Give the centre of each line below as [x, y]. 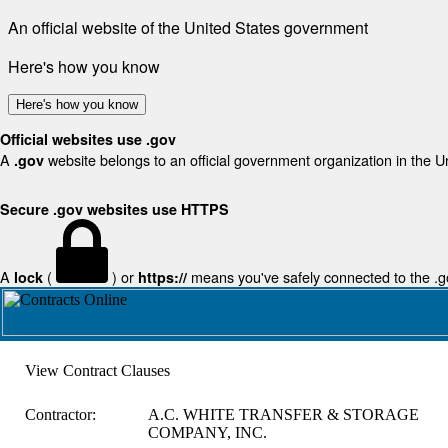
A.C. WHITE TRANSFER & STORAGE [283, 414]
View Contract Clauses [97, 370]
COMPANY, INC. [207, 432]
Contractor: [60, 414]
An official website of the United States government [188, 27]
